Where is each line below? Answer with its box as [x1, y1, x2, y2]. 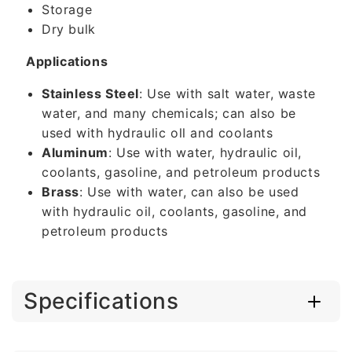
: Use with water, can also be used [79, 184, 299, 200]
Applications [26, 53, 108, 69]
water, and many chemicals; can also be [42, 105, 296, 121]
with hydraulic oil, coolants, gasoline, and [42, 203, 307, 219]
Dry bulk [42, 21, 96, 37]
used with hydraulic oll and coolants [42, 125, 273, 141]
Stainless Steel [42, 86, 139, 101]
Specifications [24, 288, 179, 314]
